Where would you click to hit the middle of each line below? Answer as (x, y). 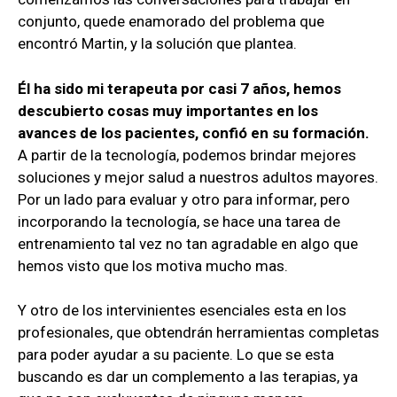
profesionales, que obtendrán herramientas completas (198, 333)
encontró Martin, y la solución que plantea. (157, 44)
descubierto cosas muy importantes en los (168, 110)
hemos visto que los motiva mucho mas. (153, 265)
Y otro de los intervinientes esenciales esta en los (182, 311)
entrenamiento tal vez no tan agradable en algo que (188, 243)
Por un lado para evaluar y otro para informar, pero (184, 199)
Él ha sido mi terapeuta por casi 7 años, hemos (179, 88)
